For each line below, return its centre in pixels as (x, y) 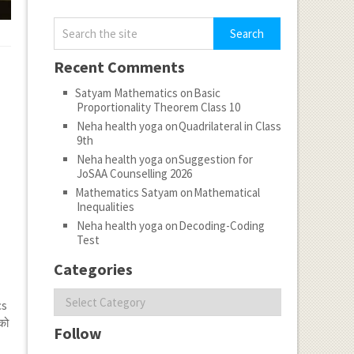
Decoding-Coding (221, 226)
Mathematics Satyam (126, 192)
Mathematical (226, 192)
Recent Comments (119, 67)
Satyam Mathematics (126, 93)
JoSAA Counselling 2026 (134, 173)
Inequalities (105, 207)
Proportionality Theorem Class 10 (158, 107)
